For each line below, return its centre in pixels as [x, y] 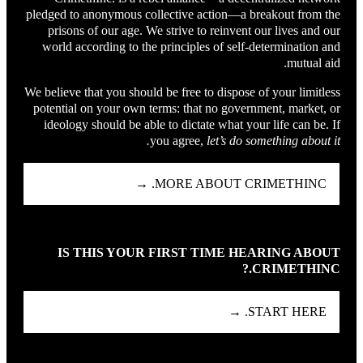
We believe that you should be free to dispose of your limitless [182, 92]
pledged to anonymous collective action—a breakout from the [183, 15]
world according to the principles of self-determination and [191, 47]
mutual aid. [314, 63]
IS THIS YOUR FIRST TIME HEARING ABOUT [199, 253]
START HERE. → [287, 312]
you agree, [178, 141]
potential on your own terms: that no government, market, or [187, 109]
